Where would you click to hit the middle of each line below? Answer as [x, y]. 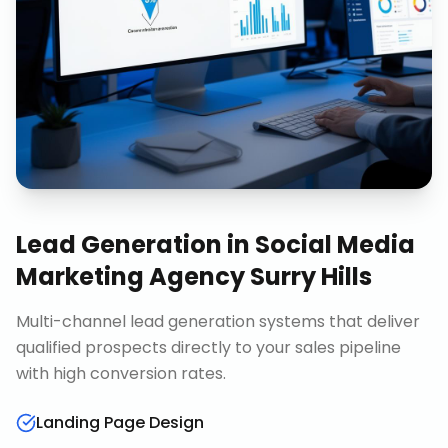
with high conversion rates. [121, 373]
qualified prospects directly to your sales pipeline [208, 347]
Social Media [335, 244]
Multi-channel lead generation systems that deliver [218, 321]
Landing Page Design [120, 422]
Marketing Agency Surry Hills [194, 276]
